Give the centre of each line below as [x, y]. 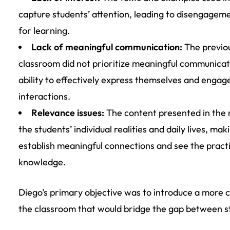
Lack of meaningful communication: [107, 47]
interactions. [44, 96]
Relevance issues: [68, 113]
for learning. [44, 31]
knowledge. [42, 162]
